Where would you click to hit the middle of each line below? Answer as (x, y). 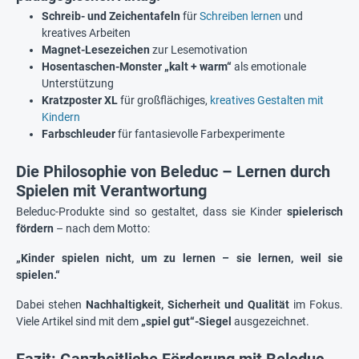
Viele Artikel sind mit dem (79, 321)
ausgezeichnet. (272, 321)
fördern (35, 228)
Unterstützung (78, 84)
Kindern (61, 117)
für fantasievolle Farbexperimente (200, 134)
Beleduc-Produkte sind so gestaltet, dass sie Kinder (151, 211)
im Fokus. (316, 304)
